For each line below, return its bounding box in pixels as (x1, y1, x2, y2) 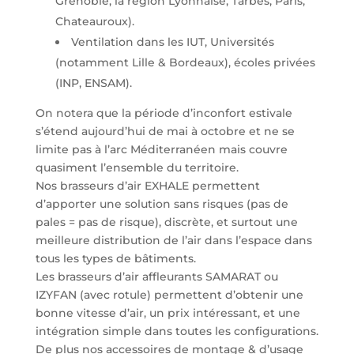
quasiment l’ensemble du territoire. (35, 160, 239, 175)
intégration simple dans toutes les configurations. (35, 324, 318, 338)
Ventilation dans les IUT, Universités (70, 35, 274, 49)
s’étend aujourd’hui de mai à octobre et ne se (35, 124, 295, 138)
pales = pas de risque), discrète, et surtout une (35, 215, 298, 229)
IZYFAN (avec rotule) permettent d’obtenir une (35, 288, 303, 302)
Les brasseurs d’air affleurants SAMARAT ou (35, 269, 278, 284)
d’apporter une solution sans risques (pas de (35, 197, 288, 211)
